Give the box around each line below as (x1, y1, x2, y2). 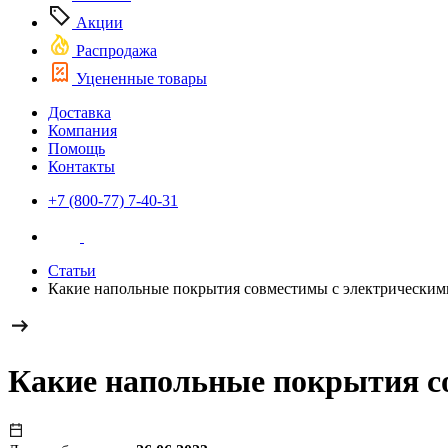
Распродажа (72, 42, 157, 59)
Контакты (48, 158, 115, 175)
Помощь (48, 140, 105, 157)
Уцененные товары (72, 70, 207, 87)
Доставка (48, 104, 111, 121)
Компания (48, 122, 117, 139)
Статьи (48, 262, 96, 279)
